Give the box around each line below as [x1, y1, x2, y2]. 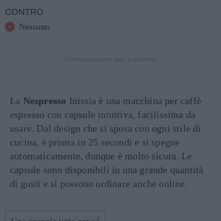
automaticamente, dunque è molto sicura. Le [10, 150, 192, 161]
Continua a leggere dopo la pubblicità [65, 56, 156, 62]
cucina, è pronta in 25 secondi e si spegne [10, 137, 180, 147]
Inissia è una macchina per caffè [66, 95, 202, 106]
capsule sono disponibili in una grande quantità [10, 164, 204, 175]
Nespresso [23, 95, 67, 106]
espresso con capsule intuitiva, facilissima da [10, 109, 196, 120]
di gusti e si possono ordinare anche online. [10, 178, 187, 189]
